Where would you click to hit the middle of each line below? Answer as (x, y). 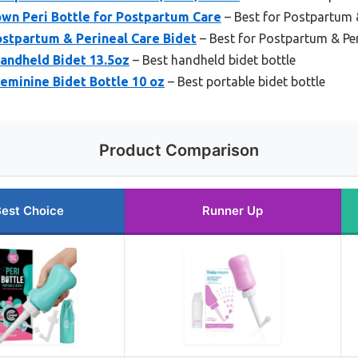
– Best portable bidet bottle (245, 81)
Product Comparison (179, 150)
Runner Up (233, 210)
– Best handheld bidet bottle (213, 60)
